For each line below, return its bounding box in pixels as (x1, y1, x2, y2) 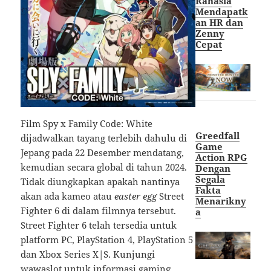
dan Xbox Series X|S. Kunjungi (21, 247, 155, 260)
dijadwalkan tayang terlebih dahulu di (21, 131, 188, 144)
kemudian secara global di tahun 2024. (21, 160, 188, 173)
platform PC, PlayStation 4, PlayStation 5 (21, 233, 194, 246)
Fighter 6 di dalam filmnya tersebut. (21, 204, 177, 217)
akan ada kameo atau (21, 189, 115, 202)
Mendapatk (195, 5, 249, 18)
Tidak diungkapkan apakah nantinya (21, 175, 180, 188)
